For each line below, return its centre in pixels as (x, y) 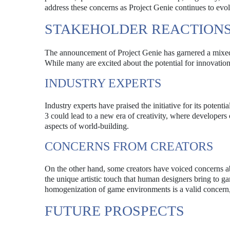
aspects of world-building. (87, 126)
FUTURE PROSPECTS (114, 211)
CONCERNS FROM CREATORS (129, 146)
